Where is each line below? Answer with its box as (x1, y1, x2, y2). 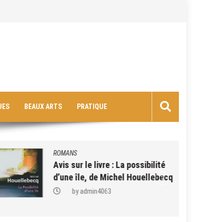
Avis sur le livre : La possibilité (50, 159, 162, 170)
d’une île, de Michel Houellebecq (50, 171, 169, 182)
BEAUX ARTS (24, 102, 62, 111)
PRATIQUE (77, 102, 107, 111)
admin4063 (77, 186, 108, 196)
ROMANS (50, 149, 74, 157)
